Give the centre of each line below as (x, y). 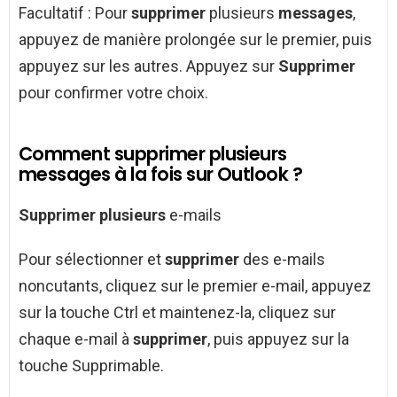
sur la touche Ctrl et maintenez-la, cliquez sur (177, 313)
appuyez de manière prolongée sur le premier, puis (195, 40)
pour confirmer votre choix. (113, 93)
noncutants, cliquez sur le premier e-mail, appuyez (195, 286)
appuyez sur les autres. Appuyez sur (148, 66)
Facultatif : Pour (75, 13)
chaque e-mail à (76, 339)
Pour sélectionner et (92, 260)
